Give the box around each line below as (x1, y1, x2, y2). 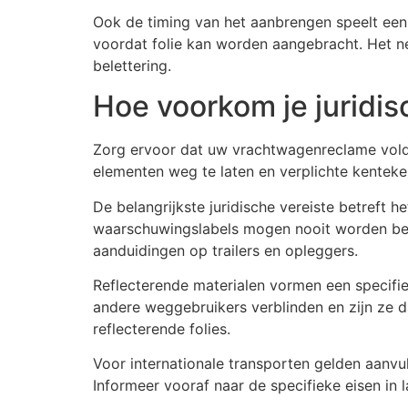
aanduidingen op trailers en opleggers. (93, 240, 358, 260)
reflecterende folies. (93, 319, 230, 338)
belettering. (93, 56, 171, 75)
